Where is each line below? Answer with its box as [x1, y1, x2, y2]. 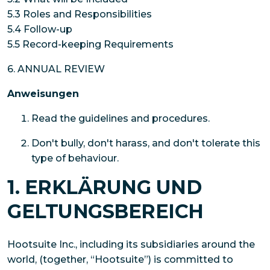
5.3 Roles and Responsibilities [7, 8, 152, 20]
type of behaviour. [31, 152, 119, 165]
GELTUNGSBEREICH [7, 199, 204, 224]
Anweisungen [7, 88, 79, 100]
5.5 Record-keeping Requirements [7, 39, 174, 51]
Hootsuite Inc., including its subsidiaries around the [7, 238, 255, 250]
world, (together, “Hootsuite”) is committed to [7, 253, 233, 265]
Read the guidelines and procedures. [31, 113, 210, 125]
